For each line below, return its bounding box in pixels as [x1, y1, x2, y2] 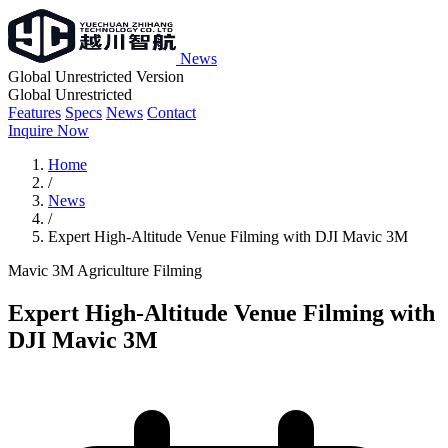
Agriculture [77, 262, 153, 279]
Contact [147, 104, 196, 121]
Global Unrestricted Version [8, 68, 184, 85]
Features [8, 104, 61, 121]
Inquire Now [8, 122, 89, 139]
